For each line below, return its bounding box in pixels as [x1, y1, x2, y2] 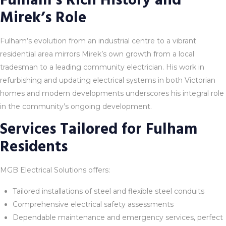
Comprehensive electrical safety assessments [13, 199, 174, 209]
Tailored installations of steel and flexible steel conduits [13, 186, 204, 196]
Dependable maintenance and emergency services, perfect [13, 212, 223, 222]
